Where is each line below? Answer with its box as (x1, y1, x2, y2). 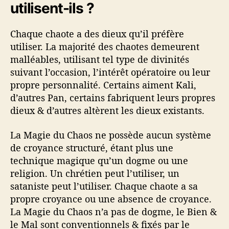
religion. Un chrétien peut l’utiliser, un (10, 167, 179, 179)
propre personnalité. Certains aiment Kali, (10, 79, 196, 91)
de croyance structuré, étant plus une (10, 141, 173, 154)
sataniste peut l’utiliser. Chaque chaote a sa (10, 179, 198, 192)
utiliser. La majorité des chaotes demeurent (10, 40, 199, 53)
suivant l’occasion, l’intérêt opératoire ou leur (10, 66, 210, 79)
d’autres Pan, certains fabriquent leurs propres (10, 91, 215, 104)
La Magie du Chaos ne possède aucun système (10, 128, 211, 141)
